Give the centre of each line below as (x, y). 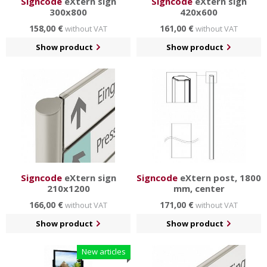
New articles (104, 252)
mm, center (199, 189)
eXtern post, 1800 (219, 178)
